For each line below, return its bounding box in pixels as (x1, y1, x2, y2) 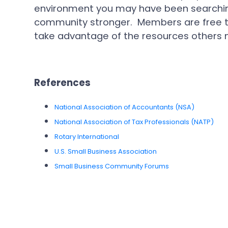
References (34, 76, 91, 90)
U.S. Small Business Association (54, 146, 157, 156)
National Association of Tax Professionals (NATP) (54, 117, 214, 127)
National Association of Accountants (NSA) (54, 102, 195, 112)
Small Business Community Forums (54, 161, 169, 171)
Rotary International (54, 131, 120, 141)
